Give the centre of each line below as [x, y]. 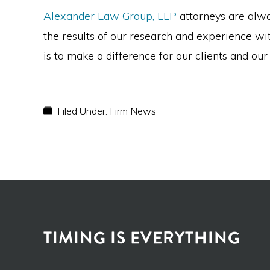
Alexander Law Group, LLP [110, 16]
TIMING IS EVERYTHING [142, 238]
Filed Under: [83, 111]
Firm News [133, 111]
